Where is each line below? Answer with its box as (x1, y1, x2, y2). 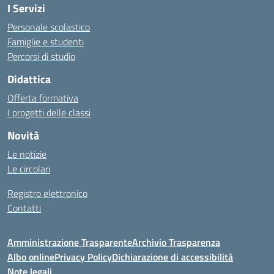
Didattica (7, 71, 51, 87)
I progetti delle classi (7, 105, 91, 120)
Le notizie (7, 147, 46, 161)
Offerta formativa (7, 91, 78, 105)
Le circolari (7, 161, 50, 176)
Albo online (7, 250, 54, 264)
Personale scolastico (7, 20, 90, 34)
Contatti (7, 201, 41, 215)
